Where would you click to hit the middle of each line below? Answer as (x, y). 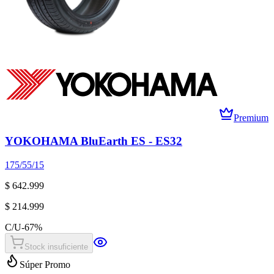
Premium (251, 117)
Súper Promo (45, 265)
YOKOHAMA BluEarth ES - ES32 (94, 141)
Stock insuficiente (56, 247)
